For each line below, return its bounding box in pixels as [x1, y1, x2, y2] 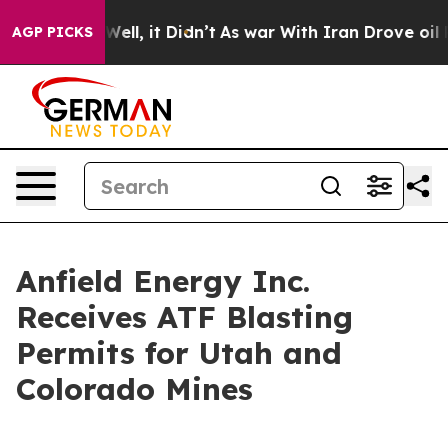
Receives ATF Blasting [16, 298, 353, 336]
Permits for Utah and [16, 334, 342, 372]
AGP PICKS [12, 23, 93, 41]
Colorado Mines [16, 370, 253, 408]
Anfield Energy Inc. [16, 262, 310, 300]
